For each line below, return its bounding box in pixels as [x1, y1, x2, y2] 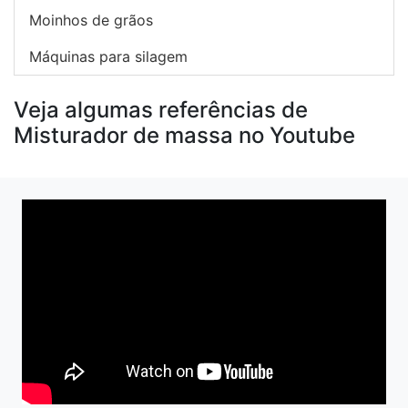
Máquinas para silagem [29, 47, 188, 66]
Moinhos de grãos [29, 11, 153, 30]
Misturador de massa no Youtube [14, 122, 355, 149]
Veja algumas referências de [14, 97, 308, 124]
